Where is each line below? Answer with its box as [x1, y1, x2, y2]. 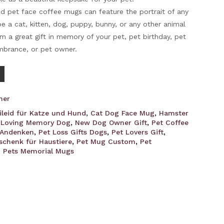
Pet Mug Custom [76, 137, 136, 145]
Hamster [159, 109, 189, 117]
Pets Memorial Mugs [3, 147, 74, 155]
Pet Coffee [151, 118, 189, 126]
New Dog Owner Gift [75, 118, 147, 126]
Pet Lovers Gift [111, 128, 164, 136]
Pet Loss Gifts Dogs [38, 128, 107, 136]
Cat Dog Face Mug [90, 109, 155, 117]
